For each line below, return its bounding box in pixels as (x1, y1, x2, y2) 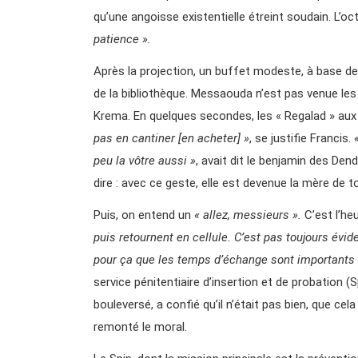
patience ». (93, 31, 151, 46)
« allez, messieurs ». (194, 207, 301, 222)
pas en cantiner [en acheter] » (93, 130, 249, 145)
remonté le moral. (93, 319, 187, 334)
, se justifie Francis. (249, 130, 354, 145)
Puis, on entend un (93, 207, 194, 222)
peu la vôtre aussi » (93, 153, 196, 168)
